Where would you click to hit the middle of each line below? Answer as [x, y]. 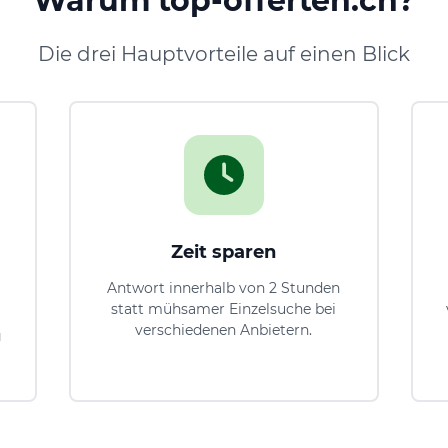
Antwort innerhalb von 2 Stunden [224, 287]
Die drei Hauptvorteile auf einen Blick [224, 53]
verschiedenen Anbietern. [224, 329]
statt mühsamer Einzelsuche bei [224, 308]
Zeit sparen [224, 251]
